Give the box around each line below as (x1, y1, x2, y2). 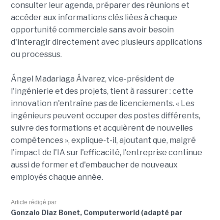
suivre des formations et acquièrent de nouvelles (10, 123, 193, 133)
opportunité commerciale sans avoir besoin (10, 25, 174, 34)
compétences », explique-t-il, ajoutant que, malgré (10, 135, 196, 145)
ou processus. (10, 49, 62, 59)
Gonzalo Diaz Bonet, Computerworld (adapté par (10, 208, 183, 217)
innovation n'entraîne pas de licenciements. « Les (10, 98, 194, 108)
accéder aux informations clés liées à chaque (10, 12, 177, 22)
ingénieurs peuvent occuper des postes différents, (10, 110, 200, 120)
